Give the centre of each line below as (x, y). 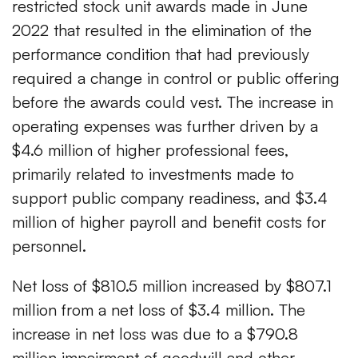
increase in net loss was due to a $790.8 (155, 334)
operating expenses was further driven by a (165, 126)
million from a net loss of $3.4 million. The (159, 310)
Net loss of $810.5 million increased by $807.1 (172, 286)
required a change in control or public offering (176, 78)
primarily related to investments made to (153, 174)
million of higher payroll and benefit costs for (169, 222)
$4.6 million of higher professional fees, (150, 150)
